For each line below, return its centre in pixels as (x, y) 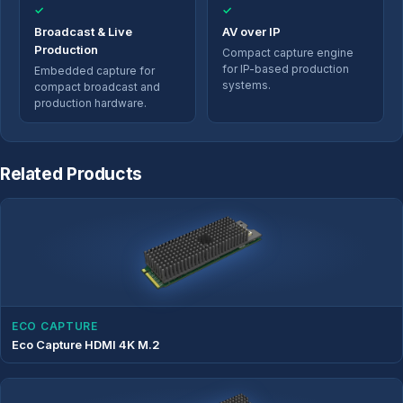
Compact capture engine (288, 53)
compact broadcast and (97, 87)
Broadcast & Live (83, 32)
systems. (246, 85)
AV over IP (251, 32)
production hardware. (90, 103)
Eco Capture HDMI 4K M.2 (86, 345)
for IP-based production (286, 69)
